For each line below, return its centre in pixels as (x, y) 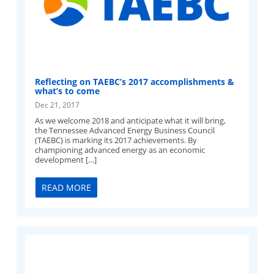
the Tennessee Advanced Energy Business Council (125, 131)
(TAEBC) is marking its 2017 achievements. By (116, 140)
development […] (66, 160)
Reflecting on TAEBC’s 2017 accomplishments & (135, 82)
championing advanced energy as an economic (120, 150)
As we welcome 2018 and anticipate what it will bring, (131, 121)
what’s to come (68, 91)
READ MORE (67, 188)
